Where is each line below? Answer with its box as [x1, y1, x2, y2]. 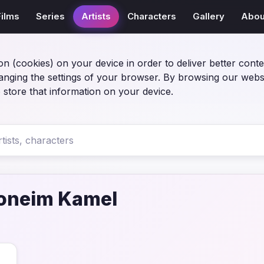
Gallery [193, 11, 225, 22]
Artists [81, 11, 111, 22]
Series [36, 11, 65, 22]
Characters [127, 11, 177, 22]
